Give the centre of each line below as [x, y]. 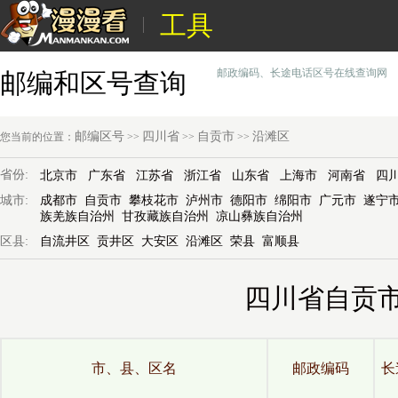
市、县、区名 [134, 368]
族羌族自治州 [77, 216]
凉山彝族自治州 [259, 216]
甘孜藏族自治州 [165, 216]
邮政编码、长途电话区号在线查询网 [302, 73]
